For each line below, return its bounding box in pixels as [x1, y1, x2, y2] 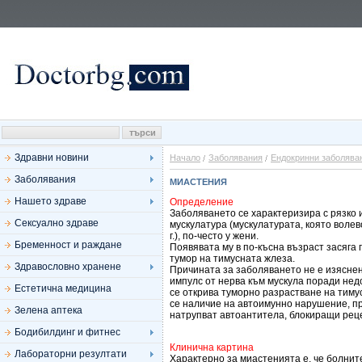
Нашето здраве [15, 196, 86, 207]
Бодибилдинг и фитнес [15, 326, 120, 338]
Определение [170, 196, 234, 208]
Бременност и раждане [15, 239, 122, 250]
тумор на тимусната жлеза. [170, 253, 295, 264]
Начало [170, 153, 200, 162]
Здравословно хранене [15, 261, 121, 272]
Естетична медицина [15, 283, 112, 294]
